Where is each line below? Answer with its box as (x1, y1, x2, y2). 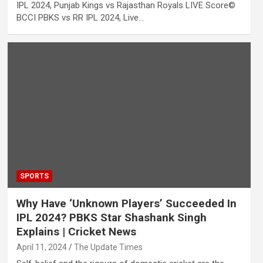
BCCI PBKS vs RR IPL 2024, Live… (16, 12, 144, 23)
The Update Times (73, 242, 143, 252)
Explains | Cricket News (16, 225, 136, 239)
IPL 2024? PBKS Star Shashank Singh (16, 211, 207, 225)
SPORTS (19, 172, 49, 181)
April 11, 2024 (16, 242, 67, 252)
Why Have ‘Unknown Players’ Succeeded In (16, 197, 237, 211)
